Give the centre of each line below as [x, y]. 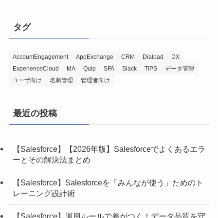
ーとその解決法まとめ [51, 159]
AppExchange [94, 57]
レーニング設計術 [44, 193]
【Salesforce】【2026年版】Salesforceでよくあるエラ [109, 149]
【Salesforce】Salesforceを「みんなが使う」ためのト [108, 182]
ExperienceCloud [36, 69]
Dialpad [153, 57]
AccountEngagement [40, 57]
